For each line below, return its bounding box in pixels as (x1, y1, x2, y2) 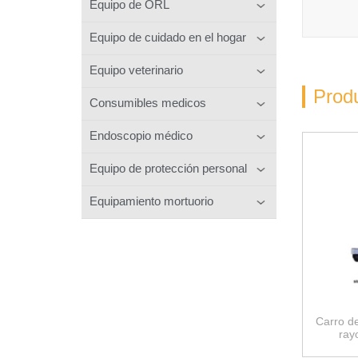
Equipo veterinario (89, 62, 183, 77)
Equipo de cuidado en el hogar (89, 30, 246, 44)
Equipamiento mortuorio (89, 193, 213, 208)
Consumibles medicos (89, 95, 206, 109)
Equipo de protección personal (89, 161, 247, 175)
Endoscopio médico (89, 128, 193, 142)
